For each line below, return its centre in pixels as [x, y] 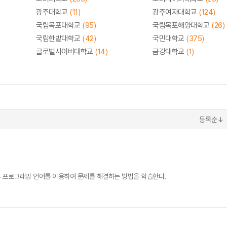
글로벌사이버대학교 [65, 52]
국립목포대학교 [59, 25]
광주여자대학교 [176, 12]
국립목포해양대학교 [182, 25]
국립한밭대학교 [59, 39]
